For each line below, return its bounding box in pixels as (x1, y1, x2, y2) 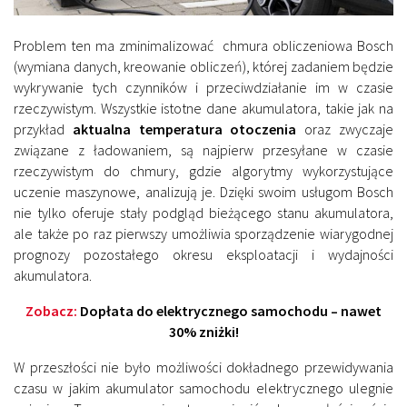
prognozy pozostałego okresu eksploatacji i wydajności (14, 245, 393, 264)
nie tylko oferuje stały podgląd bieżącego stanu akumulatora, (14, 203, 393, 223)
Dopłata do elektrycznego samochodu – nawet (80, 302, 382, 321)
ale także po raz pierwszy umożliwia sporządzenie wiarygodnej (14, 224, 393, 243)
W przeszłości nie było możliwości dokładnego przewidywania (14, 358, 393, 377)
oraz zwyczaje (296, 120, 394, 139)
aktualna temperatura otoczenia (72, 120, 297, 139)
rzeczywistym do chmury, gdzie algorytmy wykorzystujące (14, 162, 393, 181)
